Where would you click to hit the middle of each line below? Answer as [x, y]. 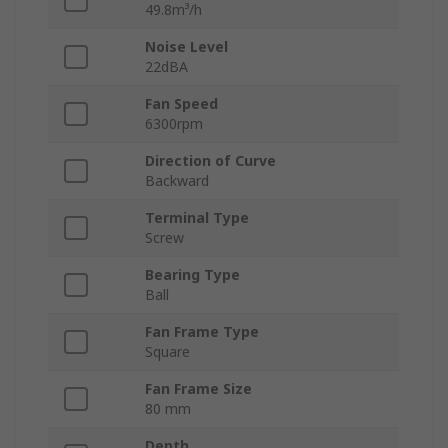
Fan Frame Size [198, 389]
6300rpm [174, 124]
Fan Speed [181, 104]
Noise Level [186, 47]
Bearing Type [192, 275]
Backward [177, 181]
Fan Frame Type [202, 332]
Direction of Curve [210, 161]
